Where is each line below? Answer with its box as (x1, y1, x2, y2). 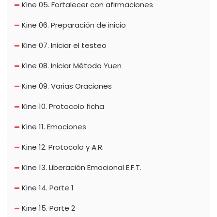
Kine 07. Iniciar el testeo (22, 40, 107, 51)
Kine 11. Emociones (22, 122, 86, 132)
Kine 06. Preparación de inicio (22, 20, 126, 31)
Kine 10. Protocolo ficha (22, 101, 104, 112)
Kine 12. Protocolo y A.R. (22, 142, 104, 153)
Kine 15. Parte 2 (22, 203, 75, 214)
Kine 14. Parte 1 (22, 183, 74, 193)
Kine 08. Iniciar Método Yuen (22, 61, 122, 71)
